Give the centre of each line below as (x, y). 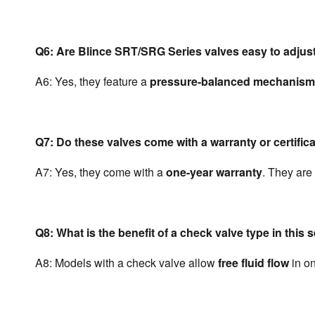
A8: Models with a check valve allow (127, 263)
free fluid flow (253, 263)
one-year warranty (214, 172)
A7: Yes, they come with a (101, 172)
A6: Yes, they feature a (92, 81)
